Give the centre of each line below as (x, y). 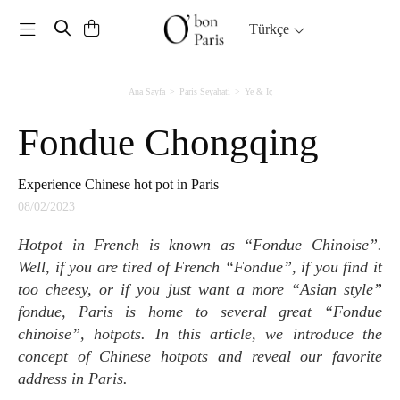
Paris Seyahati (204, 91)
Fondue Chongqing (179, 142)
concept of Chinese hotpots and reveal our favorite (200, 356)
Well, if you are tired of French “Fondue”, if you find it (200, 267)
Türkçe (271, 29)
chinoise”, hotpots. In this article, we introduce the (200, 333)
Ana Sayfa (146, 91)
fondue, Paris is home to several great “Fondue (200, 311)
